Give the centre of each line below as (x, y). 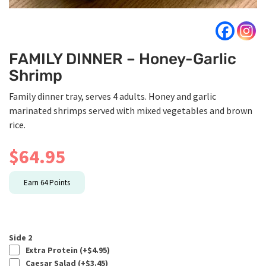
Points (59, 182)
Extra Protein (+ (55, 250)
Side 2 (20, 237)
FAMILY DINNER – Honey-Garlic (123, 59)
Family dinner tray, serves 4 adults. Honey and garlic (113, 96)
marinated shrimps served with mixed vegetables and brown (131, 110)
